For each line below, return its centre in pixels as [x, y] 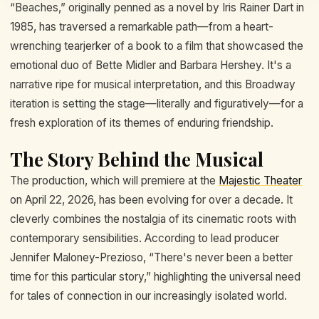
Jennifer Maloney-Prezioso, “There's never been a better [151, 258]
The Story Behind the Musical [137, 159]
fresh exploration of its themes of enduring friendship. [142, 123]
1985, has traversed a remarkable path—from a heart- [142, 27]
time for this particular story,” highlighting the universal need [155, 277]
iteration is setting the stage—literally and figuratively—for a [157, 104]
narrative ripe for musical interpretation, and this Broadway [153, 84]
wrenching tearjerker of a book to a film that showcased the [157, 46]
